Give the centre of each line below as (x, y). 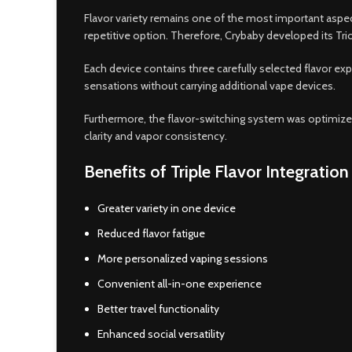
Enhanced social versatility (161, 334)
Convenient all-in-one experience (180, 284)
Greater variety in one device (167, 208)
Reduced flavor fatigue (151, 233)
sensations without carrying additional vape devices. (210, 86)
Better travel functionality (158, 309)
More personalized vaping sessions (183, 258)
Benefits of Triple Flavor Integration (216, 172)
